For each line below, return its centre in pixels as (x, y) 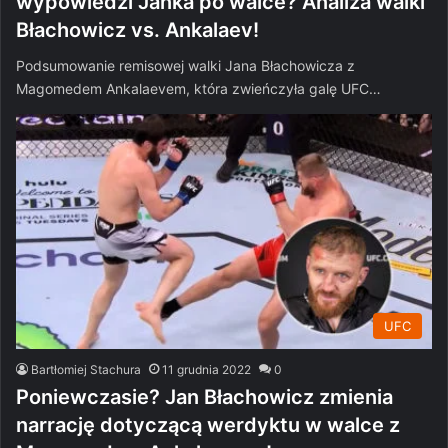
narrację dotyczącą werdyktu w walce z (208, 424)
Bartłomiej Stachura (86, 369)
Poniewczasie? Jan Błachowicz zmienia (204, 396)
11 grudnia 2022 (206, 369)
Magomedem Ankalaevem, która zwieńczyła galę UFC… (198, 89)
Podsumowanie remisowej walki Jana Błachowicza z (185, 66)
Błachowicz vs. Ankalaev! (137, 30)
